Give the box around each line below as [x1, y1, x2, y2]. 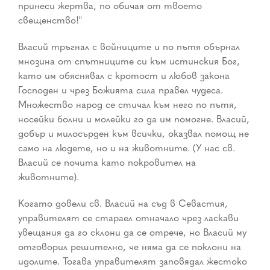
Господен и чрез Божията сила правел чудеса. [18, 84, 223, 96]
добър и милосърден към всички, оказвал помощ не [18, 128, 249, 139]
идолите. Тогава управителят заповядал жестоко [18, 256, 247, 267]
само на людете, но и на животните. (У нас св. [18, 142, 235, 154]
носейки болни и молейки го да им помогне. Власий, [18, 113, 250, 125]
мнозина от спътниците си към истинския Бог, [18, 55, 240, 67]
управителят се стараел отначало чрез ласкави [18, 212, 239, 224]
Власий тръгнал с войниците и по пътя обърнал [18, 41, 240, 52]
